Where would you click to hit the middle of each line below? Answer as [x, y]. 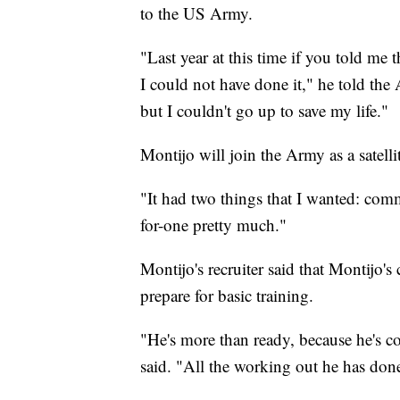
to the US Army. [196, 13]
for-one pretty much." [213, 225]
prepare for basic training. [227, 296]
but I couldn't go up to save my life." [264, 111]
